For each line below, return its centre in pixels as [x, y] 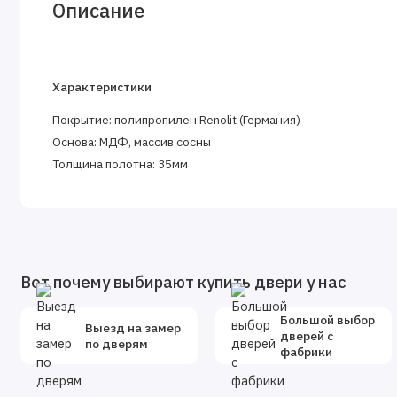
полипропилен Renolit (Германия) [208, 120]
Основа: [76, 142]
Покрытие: [84, 120]
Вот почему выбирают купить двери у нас [183, 281]
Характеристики [102, 87]
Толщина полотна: [105, 164]
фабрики [306, 352]
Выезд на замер [132, 328]
